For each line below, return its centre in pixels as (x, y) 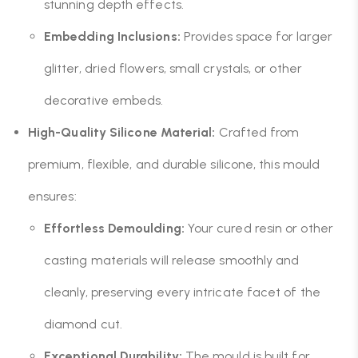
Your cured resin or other (259, 228)
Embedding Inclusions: (112, 36)
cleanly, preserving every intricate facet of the (182, 292)
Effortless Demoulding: (114, 228)
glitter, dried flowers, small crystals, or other (173, 68)
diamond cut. (83, 324)
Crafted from (257, 132)
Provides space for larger (256, 36)
